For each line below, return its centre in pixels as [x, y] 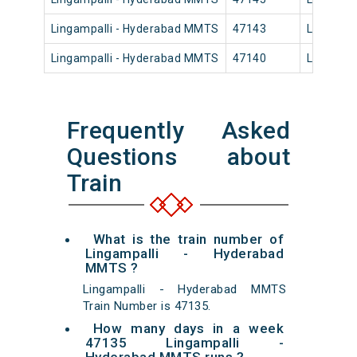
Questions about [178, 157]
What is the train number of [188, 239]
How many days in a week [188, 329]
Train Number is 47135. [147, 306]
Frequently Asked [178, 131]
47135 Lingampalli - [184, 343]
